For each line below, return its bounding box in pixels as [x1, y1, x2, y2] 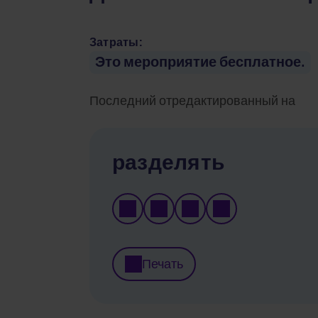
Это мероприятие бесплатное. [95, 50, 305, 75]
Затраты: [89, 33, 143, 53]
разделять [112, 144, 225, 182]
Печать [142, 253, 183, 275]
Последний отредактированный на [89, 89, 295, 112]
